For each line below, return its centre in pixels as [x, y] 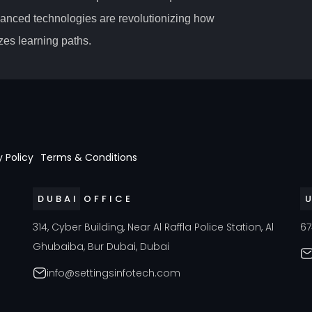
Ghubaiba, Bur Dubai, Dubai [101, 246]
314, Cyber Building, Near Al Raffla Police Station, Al [153, 227]
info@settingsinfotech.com [113, 273]
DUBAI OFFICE [85, 198]
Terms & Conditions [89, 157]
